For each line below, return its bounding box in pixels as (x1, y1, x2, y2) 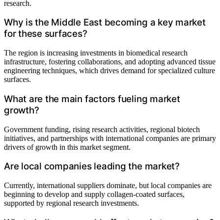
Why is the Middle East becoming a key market (4, 17, 206, 28)
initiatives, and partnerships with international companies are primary (4, 134, 216, 142)
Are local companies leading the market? (4, 161, 180, 172)
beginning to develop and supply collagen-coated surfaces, (4, 190, 185, 198)
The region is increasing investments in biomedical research (4, 49, 188, 57)
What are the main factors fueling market (4, 93, 180, 105)
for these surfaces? (4, 28, 87, 40)
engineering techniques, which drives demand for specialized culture (4, 66, 215, 75)
